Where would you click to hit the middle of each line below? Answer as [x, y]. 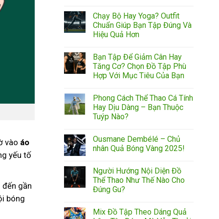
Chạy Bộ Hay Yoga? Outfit [136, 16]
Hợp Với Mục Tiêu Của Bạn [139, 76]
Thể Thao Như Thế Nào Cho [139, 180]
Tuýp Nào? [111, 117]
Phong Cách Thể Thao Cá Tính [143, 98]
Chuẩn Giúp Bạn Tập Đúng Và [142, 25]
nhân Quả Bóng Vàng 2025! [139, 148]
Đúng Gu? [109, 189]
